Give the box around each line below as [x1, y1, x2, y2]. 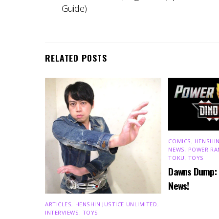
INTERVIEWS [45, 208, 79, 216]
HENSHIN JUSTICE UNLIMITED [75, 200, 157, 208]
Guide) [61, 1, 88, 14]
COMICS [168, 137, 191, 145]
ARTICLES [45, 200, 72, 208]
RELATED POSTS [45, 51, 107, 65]
